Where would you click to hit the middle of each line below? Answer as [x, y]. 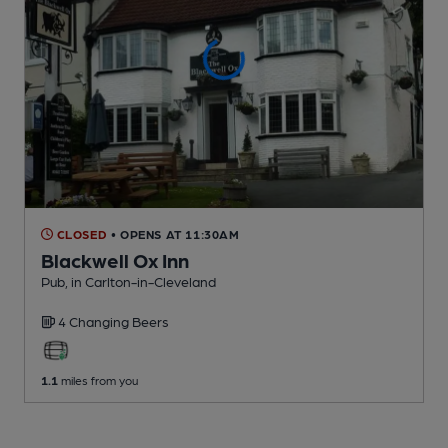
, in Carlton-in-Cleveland [140, 280]
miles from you [98, 379]
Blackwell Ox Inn [115, 259]
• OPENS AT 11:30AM [175, 233]
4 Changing [95, 320]
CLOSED [80, 233]
